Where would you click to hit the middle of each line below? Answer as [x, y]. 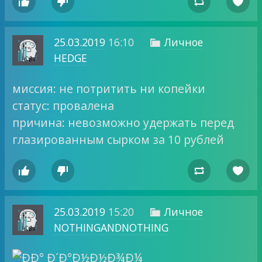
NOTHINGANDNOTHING [111, 227]
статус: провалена [63, 105]
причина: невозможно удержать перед [123, 122]
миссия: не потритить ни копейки [109, 88]
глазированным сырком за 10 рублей [118, 139]
